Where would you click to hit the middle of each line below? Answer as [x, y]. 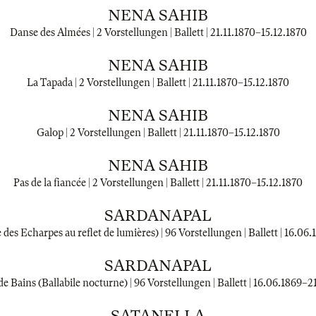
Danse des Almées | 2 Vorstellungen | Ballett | [110, 32]
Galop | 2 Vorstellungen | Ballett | [110, 133]
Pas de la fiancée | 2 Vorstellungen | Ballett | [110, 183]
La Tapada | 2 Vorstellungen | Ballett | [110, 83]
